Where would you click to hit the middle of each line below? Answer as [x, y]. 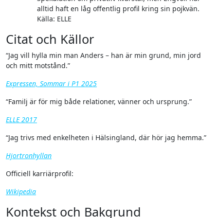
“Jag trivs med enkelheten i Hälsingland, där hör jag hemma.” [108, 138]
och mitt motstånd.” [38, 66]
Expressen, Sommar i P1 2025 [51, 84]
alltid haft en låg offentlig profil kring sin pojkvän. [118, 9]
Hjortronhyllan [29, 156]
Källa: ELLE [54, 19]
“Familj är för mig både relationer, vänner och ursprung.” [102, 102]
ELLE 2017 [21, 120]
